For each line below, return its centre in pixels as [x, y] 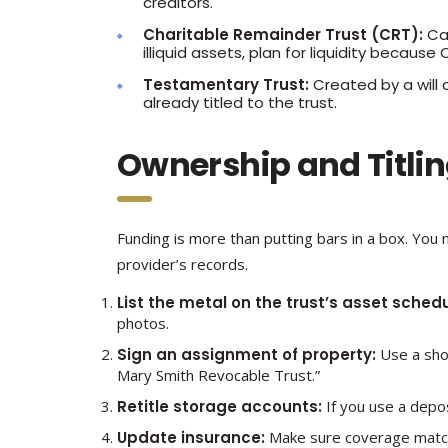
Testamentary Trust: [226, 84]
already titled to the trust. [240, 102]
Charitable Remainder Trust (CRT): [283, 34]
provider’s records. [182, 264]
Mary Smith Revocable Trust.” [218, 375]
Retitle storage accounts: [219, 406]
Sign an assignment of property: [246, 354]
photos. [143, 323]
